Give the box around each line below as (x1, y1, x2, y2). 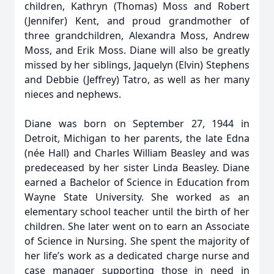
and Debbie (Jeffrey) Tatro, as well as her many (24, 73, 250, 86)
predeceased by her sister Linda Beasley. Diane (24, 161, 250, 174)
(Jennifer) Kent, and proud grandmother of (24, 14, 250, 28)
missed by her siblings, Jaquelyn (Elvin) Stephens (24, 58, 250, 72)
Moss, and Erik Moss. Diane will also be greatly (24, 43, 250, 57)
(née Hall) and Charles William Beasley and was (24, 146, 250, 160)
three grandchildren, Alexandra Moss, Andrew (24, 29, 250, 42)
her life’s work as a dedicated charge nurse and (24, 249, 250, 262)
